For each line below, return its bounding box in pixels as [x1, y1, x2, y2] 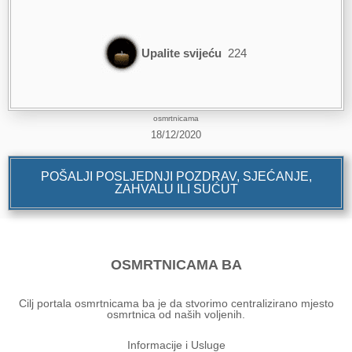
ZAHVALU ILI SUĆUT [114, 181, 238, 196]
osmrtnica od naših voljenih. [107, 307, 245, 321]
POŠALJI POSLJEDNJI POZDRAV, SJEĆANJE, [40, 169, 312, 183]
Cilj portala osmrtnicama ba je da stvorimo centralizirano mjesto [18, 296, 334, 310]
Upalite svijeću [141, 46, 222, 60]
